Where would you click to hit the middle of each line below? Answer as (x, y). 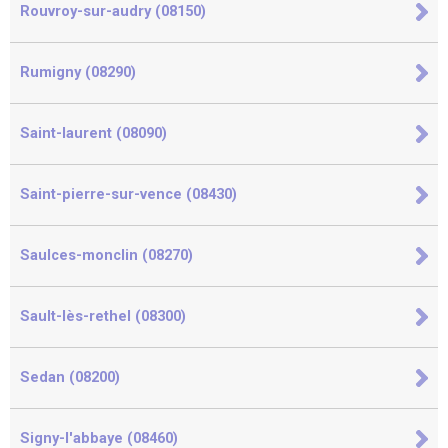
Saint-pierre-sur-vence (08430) (128, 194)
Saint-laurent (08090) (93, 133)
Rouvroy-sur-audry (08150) (113, 11)
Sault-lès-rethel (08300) (103, 316)
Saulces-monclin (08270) (106, 255)
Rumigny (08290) (78, 72)
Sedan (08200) (70, 377)
